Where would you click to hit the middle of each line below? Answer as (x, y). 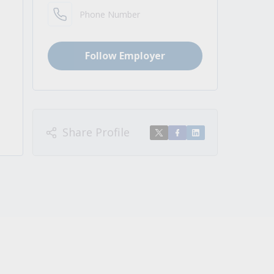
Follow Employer (125, 56)
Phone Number (110, 14)
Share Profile (96, 132)
